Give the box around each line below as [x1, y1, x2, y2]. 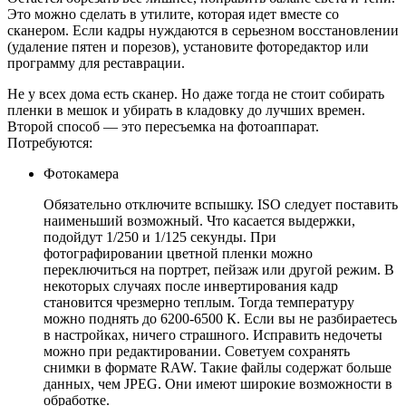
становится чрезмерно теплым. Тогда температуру [43, 295, 354, 311]
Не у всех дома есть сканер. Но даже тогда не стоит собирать [7, 86, 384, 102]
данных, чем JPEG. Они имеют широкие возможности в [43, 376, 392, 392]
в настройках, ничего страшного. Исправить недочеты [43, 327, 382, 343]
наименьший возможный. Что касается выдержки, [43, 213, 355, 229]
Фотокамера [43, 166, 119, 182]
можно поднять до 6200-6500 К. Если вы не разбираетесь [43, 311, 397, 327]
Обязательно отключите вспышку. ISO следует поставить [43, 197, 398, 213]
